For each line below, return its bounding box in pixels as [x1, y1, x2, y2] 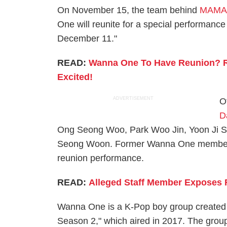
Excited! [57, 72, 93, 82]
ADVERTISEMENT [113, 96, 154, 101]
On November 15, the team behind [57, 5, 200, 15]
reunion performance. [57, 153, 144, 163]
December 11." [57, 33, 120, 44]
